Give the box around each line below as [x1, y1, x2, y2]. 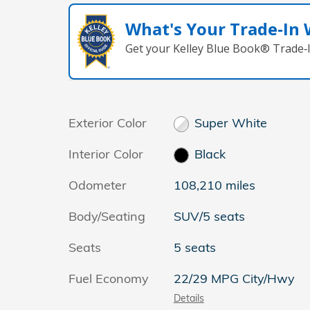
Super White [194, 115, 268, 131]
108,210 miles [173, 177, 255, 194]
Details [173, 292, 204, 304]
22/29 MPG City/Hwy [173, 271, 295, 287]
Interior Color [69, 146, 143, 163]
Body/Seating [69, 208, 145, 225]
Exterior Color [69, 115, 147, 131]
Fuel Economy [69, 271, 149, 287]
